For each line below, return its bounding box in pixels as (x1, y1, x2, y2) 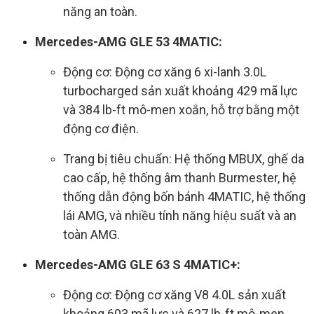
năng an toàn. (63, 4, 137, 20)
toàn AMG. (63, 227, 120, 243)
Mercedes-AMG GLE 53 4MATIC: (35, 34, 222, 50)
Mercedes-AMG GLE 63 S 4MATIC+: (35, 257, 240, 273)
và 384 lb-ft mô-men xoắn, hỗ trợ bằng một (63, 102, 299, 118)
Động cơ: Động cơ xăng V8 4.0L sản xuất (63, 287, 286, 303)
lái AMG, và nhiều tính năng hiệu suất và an (63, 208, 296, 224)
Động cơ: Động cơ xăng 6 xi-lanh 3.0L (63, 64, 266, 80)
